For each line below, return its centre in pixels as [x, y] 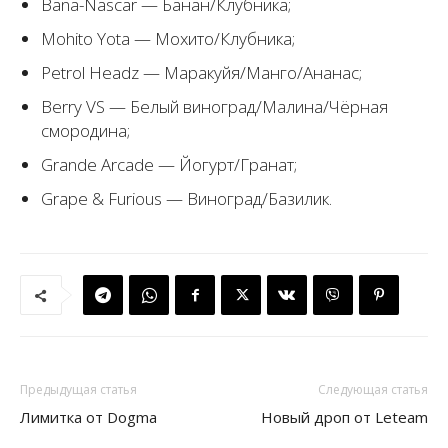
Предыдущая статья [78, 389]
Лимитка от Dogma [88, 417]
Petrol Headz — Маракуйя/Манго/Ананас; [201, 72]
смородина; [85, 130]
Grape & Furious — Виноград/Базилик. [186, 198]
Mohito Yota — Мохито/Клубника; [168, 38]
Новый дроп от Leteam [344, 417]
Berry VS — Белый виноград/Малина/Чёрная [214, 106]
